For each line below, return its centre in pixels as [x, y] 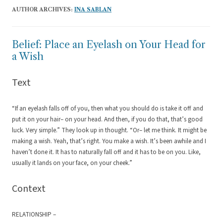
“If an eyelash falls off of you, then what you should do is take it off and [108, 109]
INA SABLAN [93, 10]
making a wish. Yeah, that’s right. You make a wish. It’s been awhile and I [109, 141]
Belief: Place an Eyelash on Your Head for [109, 45]
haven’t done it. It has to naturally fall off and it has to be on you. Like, [106, 152]
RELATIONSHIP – [34, 215]
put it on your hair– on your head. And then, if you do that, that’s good [107, 120]
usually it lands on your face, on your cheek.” [72, 163]
